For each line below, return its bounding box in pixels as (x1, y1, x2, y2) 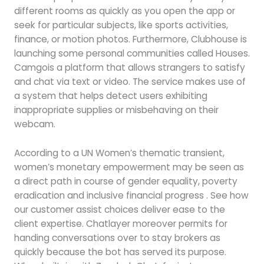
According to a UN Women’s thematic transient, (14, 146, 225, 159)
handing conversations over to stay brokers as (14, 231, 220, 244)
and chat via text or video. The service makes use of (14, 75, 246, 88)
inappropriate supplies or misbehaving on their (14, 104, 219, 117)
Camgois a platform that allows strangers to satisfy (14, 61, 245, 74)
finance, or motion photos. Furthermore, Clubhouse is (14, 33, 247, 46)
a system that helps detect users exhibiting (14, 90, 207, 103)
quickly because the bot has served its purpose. (14, 245, 226, 258)
